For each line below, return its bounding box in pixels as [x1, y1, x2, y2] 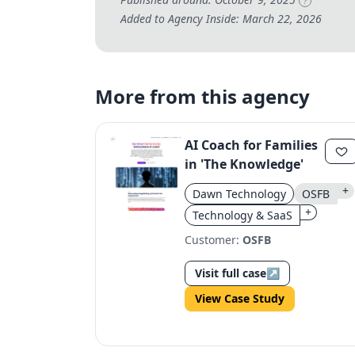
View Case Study [195, 291, 284, 306]
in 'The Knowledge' [185, 155, 303, 173]
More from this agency [95, 83, 310, 109]
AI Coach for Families [185, 136, 318, 154]
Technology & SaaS [193, 208, 292, 223]
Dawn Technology [193, 186, 286, 201]
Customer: [185, 232, 242, 247]
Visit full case [195, 265, 266, 281]
